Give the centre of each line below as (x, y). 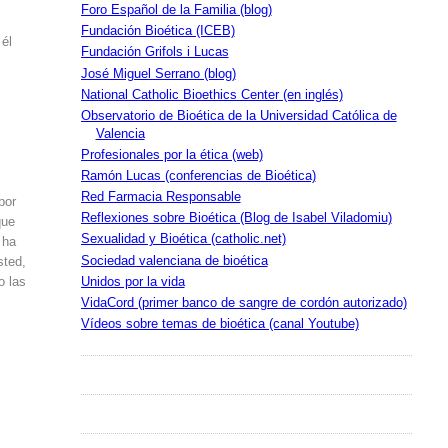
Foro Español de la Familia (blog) (176, 10)
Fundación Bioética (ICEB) (157, 31)
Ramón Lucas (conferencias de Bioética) (198, 176)
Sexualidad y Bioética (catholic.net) (183, 239)
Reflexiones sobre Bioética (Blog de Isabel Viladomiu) (236, 218)
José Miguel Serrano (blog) (158, 73)
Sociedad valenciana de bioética (174, 260)
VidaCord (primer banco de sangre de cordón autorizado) (243, 302)
